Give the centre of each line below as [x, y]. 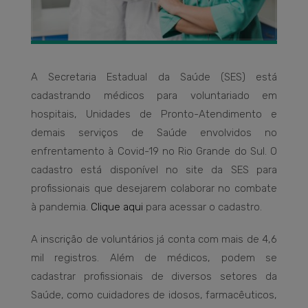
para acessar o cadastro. [202, 207]
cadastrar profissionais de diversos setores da [154, 277]
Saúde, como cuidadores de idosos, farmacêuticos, [154, 295]
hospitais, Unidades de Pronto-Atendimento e [154, 114]
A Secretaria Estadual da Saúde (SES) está [154, 77]
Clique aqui [117, 207]
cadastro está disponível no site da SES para [154, 170]
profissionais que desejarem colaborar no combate [154, 189]
